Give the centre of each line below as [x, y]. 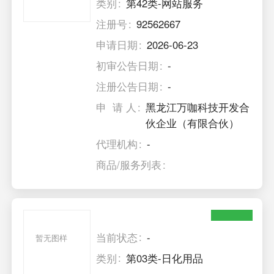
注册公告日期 [128, 87]
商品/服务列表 [129, 165]
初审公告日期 [128, 66]
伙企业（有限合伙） [193, 123]
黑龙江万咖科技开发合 [198, 107]
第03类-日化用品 [165, 258]
